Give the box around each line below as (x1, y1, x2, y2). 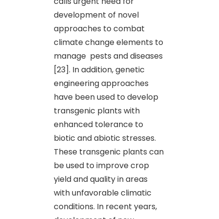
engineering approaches (54, 77, 149, 89)
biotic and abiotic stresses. (54, 132, 156, 144)
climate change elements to (54, 36, 163, 48)
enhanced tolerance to (54, 118, 143, 130)
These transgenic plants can (54, 146, 164, 157)
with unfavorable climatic (54, 187, 152, 198)
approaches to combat (54, 22, 145, 34)
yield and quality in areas (54, 173, 148, 185)
